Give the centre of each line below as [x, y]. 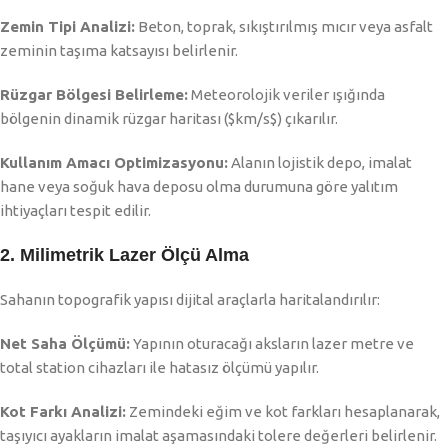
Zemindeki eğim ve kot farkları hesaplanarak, [283, 412]
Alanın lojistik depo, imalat [320, 163]
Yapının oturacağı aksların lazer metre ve [272, 344]
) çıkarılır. [307, 119]
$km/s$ [252, 119]
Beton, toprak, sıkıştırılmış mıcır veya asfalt [284, 27]
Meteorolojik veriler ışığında [286, 95]
